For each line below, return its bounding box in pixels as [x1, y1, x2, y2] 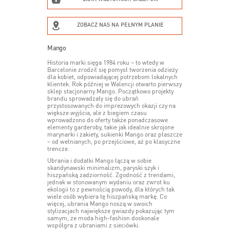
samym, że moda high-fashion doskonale [47, 215, 160, 222]
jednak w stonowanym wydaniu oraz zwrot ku [47, 179, 170, 186]
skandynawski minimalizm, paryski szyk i [47, 165, 160, 171]
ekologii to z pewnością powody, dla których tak [47, 186, 175, 193]
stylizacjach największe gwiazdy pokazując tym [47, 208, 175, 215]
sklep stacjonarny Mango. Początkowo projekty [47, 88, 174, 95]
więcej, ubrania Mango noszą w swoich [47, 201, 153, 207]
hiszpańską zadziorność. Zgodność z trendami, [47, 172, 176, 179]
